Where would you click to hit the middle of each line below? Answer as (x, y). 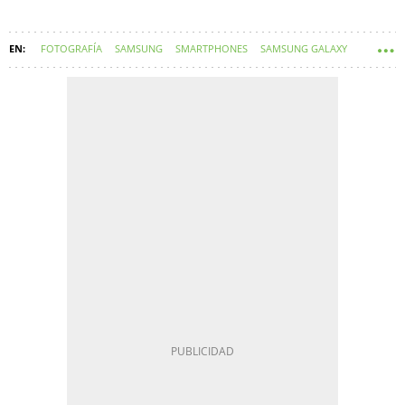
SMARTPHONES (212, 49)
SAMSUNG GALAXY (304, 49)
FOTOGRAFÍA (71, 49)
